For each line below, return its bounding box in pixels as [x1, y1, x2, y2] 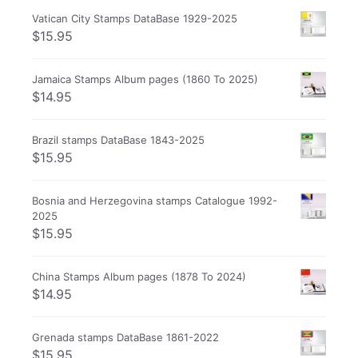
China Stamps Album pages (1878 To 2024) [32, 269, 246, 283]
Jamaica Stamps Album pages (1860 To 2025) [32, 72, 258, 86]
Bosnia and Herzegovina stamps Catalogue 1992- [32, 193, 277, 207]
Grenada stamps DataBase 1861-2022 [32, 330, 219, 344]
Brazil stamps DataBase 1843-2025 [32, 133, 205, 146]
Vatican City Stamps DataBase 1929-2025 [32, 11, 237, 25]
